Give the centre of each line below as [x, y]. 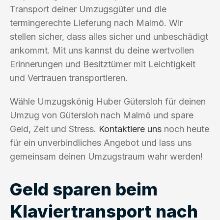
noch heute [185, 129]
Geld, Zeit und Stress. [54, 129]
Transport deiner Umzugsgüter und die [88, 9]
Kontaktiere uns [130, 129]
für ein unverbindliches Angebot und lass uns [101, 142]
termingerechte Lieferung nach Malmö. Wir [96, 23]
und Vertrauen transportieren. [69, 78]
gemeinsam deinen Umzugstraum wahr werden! [106, 156]
